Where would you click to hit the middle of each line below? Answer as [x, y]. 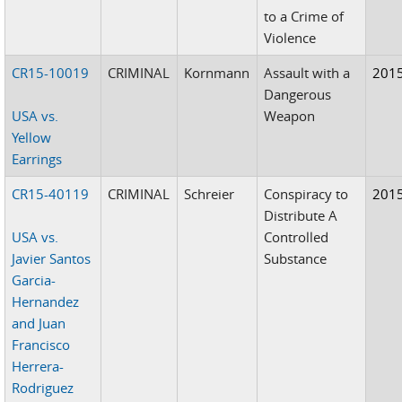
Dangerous [298, 94]
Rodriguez [43, 387]
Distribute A [301, 215]
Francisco [41, 344]
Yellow [32, 137]
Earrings [37, 158]
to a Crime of [304, 16]
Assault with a [307, 72]
